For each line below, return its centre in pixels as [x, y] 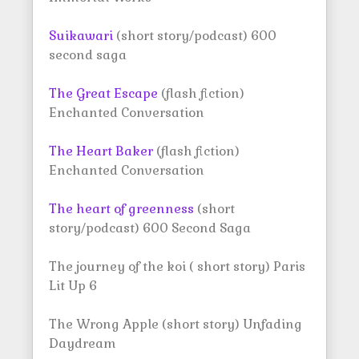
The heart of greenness [121, 209]
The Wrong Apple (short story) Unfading [175, 324]
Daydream [83, 343]
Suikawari [81, 36]
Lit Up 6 [73, 286]
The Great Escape [103, 93]
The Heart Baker [101, 151]
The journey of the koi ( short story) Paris [177, 266]
